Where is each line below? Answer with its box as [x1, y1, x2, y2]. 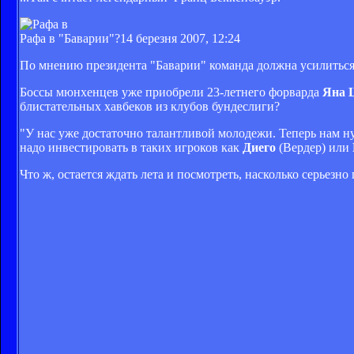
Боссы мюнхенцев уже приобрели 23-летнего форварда [20, 85, 322, 99]
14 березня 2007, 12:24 [120, 31, 240, 45]
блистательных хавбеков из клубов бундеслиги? [20, 99, 280, 113]
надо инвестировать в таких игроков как [20, 140, 243, 154]
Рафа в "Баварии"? [20, 31, 120, 45]
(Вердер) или [276, 140, 352, 154]
